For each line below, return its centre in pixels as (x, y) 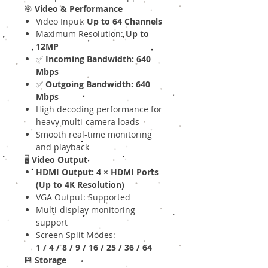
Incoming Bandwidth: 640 (98, 59)
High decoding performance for (99, 109)
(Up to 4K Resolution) (80, 185)
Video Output (60, 160)
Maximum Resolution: (81, 34)
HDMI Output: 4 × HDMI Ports (97, 172)
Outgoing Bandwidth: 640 (98, 84)
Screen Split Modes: (76, 235)
